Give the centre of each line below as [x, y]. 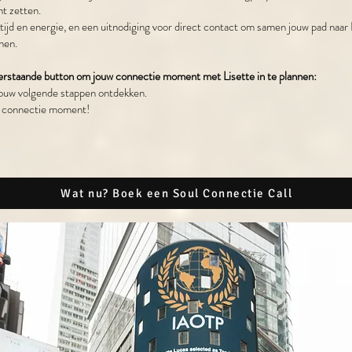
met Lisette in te [240, 77]
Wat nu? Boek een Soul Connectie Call [176, 194]
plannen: [298, 77]
